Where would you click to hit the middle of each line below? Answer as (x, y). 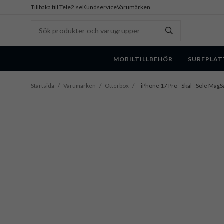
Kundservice (100, 7)
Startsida (43, 86)
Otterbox (117, 86)
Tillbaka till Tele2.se (57, 7)
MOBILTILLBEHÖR (143, 59)
